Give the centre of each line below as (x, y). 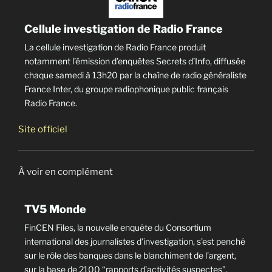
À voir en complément (66, 172)
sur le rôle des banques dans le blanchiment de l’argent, (130, 256)
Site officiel (43, 129)
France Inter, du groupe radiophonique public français (126, 89)
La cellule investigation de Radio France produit (115, 47)
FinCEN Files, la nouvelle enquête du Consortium (118, 228)
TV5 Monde (55, 209)
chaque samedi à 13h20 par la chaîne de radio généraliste (135, 75)
